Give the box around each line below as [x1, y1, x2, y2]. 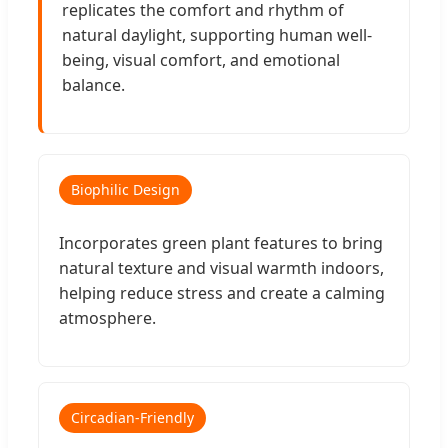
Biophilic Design [71, 180, 180, 200]
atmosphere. [59, 307, 156, 330]
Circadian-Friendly [71, 408, 194, 428]
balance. [62, 74, 125, 97]
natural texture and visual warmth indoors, [59, 257, 384, 280]
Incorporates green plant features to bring [59, 232, 383, 255]
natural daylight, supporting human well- [62, 24, 372, 47]
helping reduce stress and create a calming [59, 282, 385, 305]
